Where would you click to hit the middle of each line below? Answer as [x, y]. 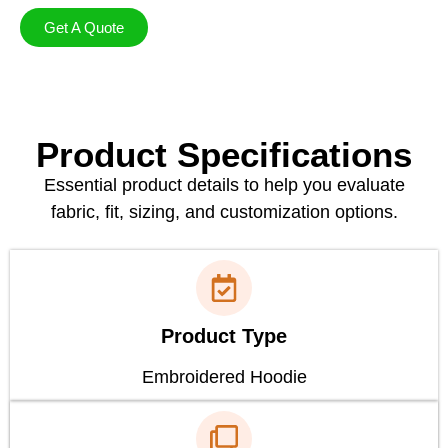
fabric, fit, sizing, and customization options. [224, 211]
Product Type [224, 336]
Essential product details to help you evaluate [224, 184]
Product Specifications [224, 154]
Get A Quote [84, 27]
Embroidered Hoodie [224, 377]
